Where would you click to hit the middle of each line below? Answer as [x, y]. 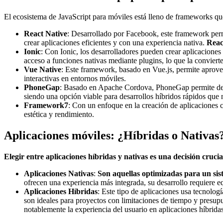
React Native [46, 34]
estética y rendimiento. [59, 114]
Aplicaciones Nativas [59, 174]
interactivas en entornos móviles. [75, 79]
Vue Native [43, 70]
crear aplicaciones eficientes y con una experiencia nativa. [115, 43]
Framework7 [46, 106]
